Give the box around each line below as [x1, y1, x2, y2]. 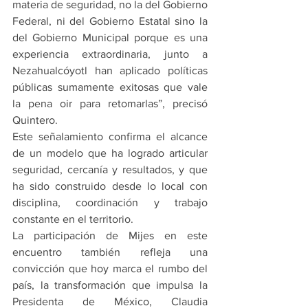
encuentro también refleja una [12, 246, 208, 258]
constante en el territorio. [12, 213, 133, 225]
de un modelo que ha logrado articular [12, 147, 208, 159]
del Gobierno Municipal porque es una [12, 32, 208, 44]
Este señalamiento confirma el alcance [12, 131, 208, 143]
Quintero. [12, 114, 60, 126]
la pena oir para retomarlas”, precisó [12, 98, 208, 110]
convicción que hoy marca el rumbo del [12, 263, 208, 275]
